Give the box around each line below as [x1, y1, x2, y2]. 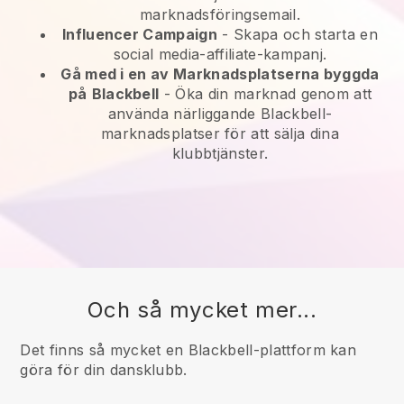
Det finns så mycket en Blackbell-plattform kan [20, 341, 357, 360]
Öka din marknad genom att [175, 85, 372, 104]
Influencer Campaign [61, 25, 218, 44]
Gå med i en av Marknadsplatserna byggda [60, 65, 380, 84]
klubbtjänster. [171, 144, 269, 163]
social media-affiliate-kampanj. [113, 45, 327, 64]
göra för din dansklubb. [20, 361, 188, 380]
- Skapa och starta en [217, 25, 379, 44]
